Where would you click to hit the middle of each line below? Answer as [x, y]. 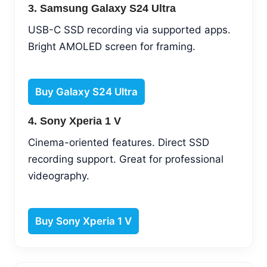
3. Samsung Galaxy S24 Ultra [102, 8]
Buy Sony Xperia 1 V [83, 221]
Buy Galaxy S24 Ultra [86, 91]
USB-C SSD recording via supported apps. [129, 30]
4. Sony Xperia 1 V [74, 121]
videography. [59, 176]
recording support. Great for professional [126, 159]
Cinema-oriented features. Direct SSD [119, 142]
